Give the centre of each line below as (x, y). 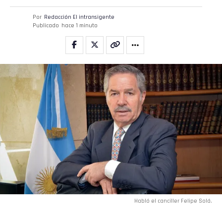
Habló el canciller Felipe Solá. (173, 201)
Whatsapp (87, 45)
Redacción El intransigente (79, 17)
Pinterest (86, 14)
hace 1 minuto (80, 26)
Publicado (46, 26)
